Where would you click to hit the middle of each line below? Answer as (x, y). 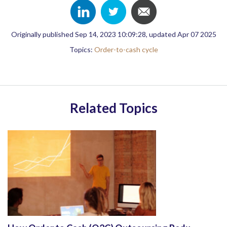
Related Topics (113, 108)
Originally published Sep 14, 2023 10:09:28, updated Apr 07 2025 (113, 34)
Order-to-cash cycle (126, 49)
